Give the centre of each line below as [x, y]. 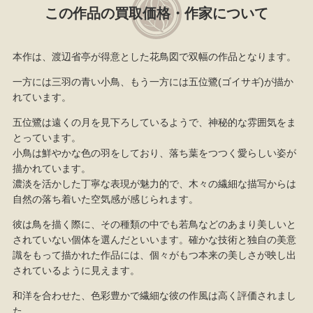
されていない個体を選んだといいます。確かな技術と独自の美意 [154, 239]
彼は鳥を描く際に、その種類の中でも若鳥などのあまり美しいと [154, 224]
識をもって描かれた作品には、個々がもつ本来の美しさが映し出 [154, 255]
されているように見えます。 [76, 270]
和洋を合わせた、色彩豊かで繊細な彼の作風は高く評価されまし [154, 295]
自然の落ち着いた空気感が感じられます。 [105, 199]
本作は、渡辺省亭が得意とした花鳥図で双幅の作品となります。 [154, 56]
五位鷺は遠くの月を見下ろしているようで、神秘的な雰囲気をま [154, 122]
